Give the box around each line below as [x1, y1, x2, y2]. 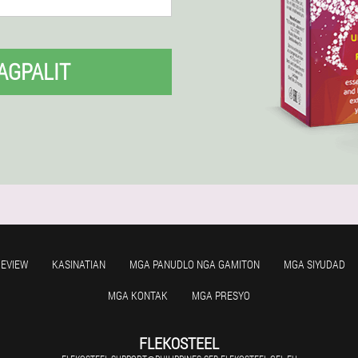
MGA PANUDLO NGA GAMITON [129, 257, 260, 272]
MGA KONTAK [108, 288, 168, 303]
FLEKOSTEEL [139, 332, 219, 353]
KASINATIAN [51, 257, 105, 272]
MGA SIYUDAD [283, 257, 345, 272]
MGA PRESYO [192, 288, 250, 303]
